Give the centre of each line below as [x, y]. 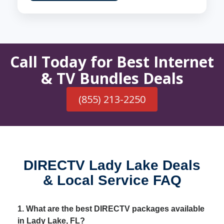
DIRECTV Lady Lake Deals [112, 165]
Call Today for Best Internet [112, 62]
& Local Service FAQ [112, 180]
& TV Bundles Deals [112, 78]
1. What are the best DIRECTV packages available [111, 209]
